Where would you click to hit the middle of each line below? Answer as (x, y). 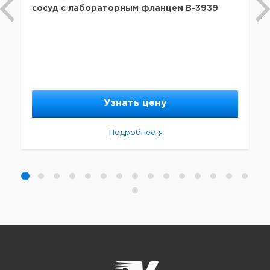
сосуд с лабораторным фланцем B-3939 (125, 9)
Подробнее (132, 133)
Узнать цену (135, 104)
